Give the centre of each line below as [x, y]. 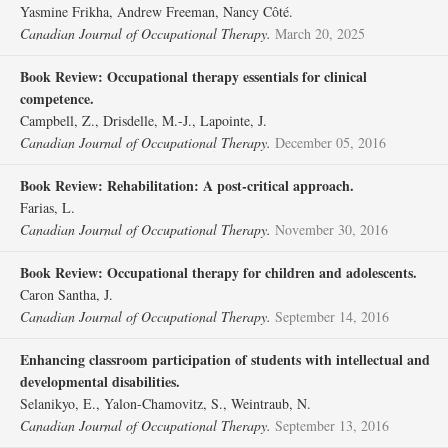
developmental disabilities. [100, 381]
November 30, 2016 [331, 229]
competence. [57, 98]
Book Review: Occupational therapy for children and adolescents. [218, 272]
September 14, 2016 [332, 316]
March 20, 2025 [320, 33]
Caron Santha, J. [66, 294]
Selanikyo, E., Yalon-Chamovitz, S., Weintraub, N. [165, 403]
